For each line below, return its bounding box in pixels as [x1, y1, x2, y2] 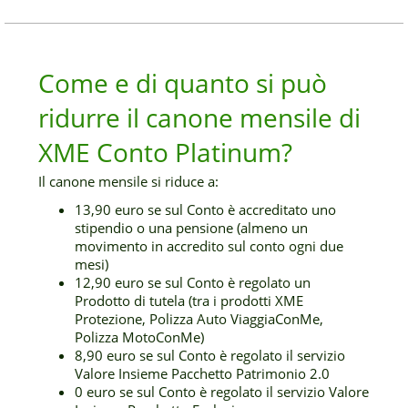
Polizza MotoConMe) [75, 328, 205, 346]
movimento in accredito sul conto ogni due [75, 237, 344, 255]
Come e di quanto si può [38, 66, 328, 100]
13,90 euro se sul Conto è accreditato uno [75, 200, 337, 219]
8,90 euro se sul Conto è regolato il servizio [75, 346, 346, 364]
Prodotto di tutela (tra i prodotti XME [75, 291, 304, 310]
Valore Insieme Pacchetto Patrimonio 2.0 [75, 364, 331, 382]
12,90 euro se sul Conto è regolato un [75, 273, 311, 291]
